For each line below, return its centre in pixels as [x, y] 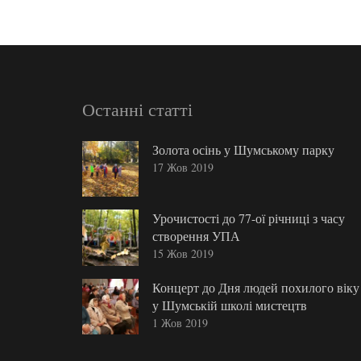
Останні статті [137, 108]
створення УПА [196, 236]
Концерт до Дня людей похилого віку [255, 287]
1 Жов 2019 [180, 322]
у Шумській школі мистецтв [229, 305]
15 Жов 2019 [183, 254]
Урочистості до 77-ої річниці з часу [248, 218]
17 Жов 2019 [183, 167]
